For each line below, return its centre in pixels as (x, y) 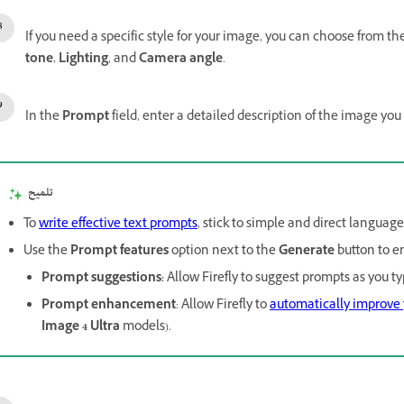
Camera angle (181, 60)
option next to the (224, 252)
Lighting (83, 60)
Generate (307, 252)
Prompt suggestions (101, 279)
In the (44, 118)
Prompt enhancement (109, 306)
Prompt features (119, 252)
